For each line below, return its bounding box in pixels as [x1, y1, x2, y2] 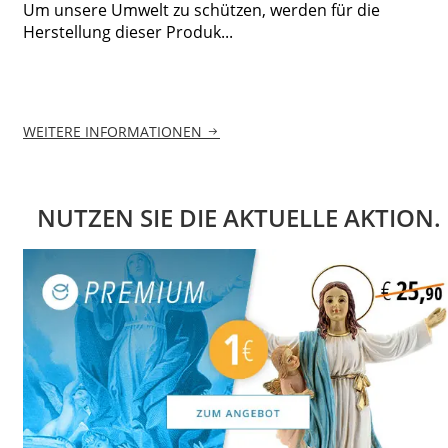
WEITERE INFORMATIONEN [23, 122, 202, 142]
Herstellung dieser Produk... [23, 20, 233, 43]
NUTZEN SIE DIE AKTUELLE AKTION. [37, 201, 441, 235]
